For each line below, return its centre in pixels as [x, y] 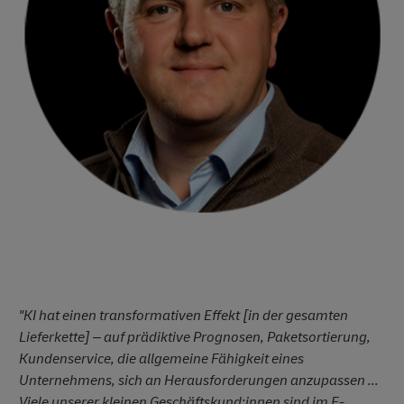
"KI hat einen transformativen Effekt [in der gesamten [184, 315]
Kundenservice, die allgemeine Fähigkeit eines [161, 358]
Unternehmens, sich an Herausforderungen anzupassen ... [199, 380]
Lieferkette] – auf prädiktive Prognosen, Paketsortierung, [195, 337]
